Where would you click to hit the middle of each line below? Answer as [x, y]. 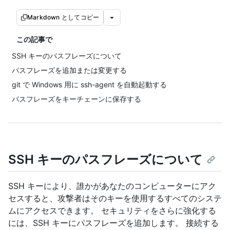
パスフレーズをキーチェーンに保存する [76, 99]
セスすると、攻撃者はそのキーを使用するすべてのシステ [115, 198]
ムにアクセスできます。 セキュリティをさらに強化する [112, 211]
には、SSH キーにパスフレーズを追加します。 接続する [113, 223]
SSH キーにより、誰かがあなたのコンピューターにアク [112, 186]
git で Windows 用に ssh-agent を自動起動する [89, 84]
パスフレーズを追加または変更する [69, 70]
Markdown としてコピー [63, 17]
